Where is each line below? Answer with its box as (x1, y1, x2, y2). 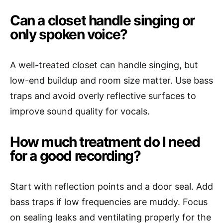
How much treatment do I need (10, 133, 200, 151)
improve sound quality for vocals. (10, 106, 150, 117)
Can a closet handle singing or (10, 12, 195, 29)
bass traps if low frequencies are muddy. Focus (10, 197, 208, 208)
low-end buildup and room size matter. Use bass (10, 75, 213, 86)
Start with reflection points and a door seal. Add (10, 181, 213, 192)
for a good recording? (10, 147, 141, 165)
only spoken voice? (10, 26, 127, 43)
